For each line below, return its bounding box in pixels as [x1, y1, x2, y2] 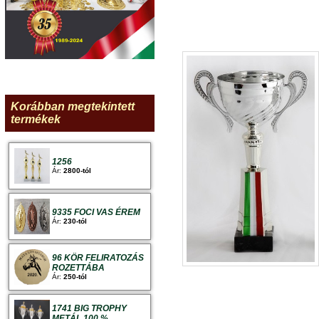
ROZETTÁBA [52, 262, 105, 273]
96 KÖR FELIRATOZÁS [52, 252, 144, 263]
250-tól [63, 272, 87, 281]
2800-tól [63, 166, 91, 174]
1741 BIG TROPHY [52, 303, 127, 313]
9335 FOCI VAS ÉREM [52, 206, 140, 217]
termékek [11, 113, 61, 125]
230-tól [63, 216, 87, 225]
